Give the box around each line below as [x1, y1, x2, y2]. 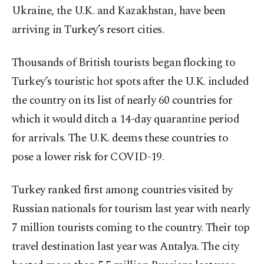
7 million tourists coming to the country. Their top [12, 219, 250, 237]
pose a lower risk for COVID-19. [12, 148, 164, 166]
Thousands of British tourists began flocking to [12, 54, 236, 72]
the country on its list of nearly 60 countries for [12, 92, 233, 110]
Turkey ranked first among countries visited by [12, 181, 233, 199]
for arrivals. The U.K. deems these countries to [12, 130, 229, 147]
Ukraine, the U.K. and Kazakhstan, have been [12, 2, 226, 20]
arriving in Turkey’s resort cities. [12, 21, 164, 39]
